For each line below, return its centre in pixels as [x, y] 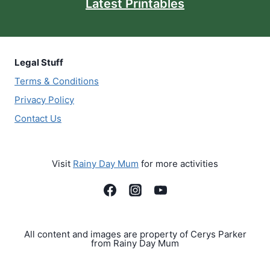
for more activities [178, 164]
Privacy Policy [44, 100]
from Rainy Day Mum [135, 243]
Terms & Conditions [57, 81]
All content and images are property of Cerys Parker [135, 234]
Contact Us [38, 118]
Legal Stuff [39, 62]
